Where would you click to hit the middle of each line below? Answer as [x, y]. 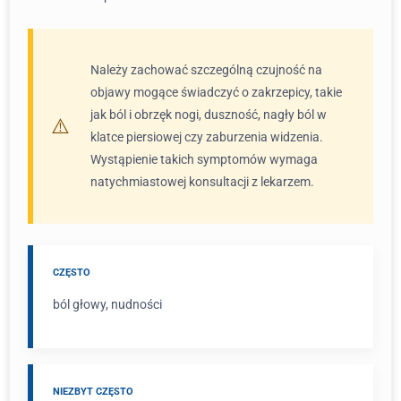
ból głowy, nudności [107, 304]
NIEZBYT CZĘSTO [93, 392]
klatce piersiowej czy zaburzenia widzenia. [207, 137]
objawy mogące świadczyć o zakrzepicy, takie [216, 92]
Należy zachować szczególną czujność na [206, 70]
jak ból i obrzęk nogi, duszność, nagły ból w [209, 115]
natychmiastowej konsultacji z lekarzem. [202, 182]
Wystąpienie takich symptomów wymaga [204, 159]
